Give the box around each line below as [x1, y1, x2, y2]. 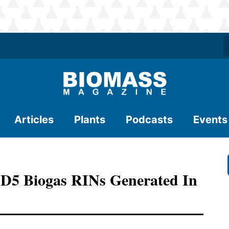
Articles [14, 113, 54, 126]
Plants [74, 113, 105, 126]
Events [193, 113, 227, 126]
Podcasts [126, 113, 173, 126]
